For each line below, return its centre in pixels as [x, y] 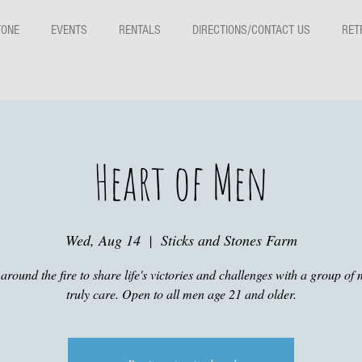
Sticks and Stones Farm [229, 240]
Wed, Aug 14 [103, 240]
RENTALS [140, 30]
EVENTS [69, 30]
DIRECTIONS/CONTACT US [251, 30]
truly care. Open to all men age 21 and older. [181, 294]
